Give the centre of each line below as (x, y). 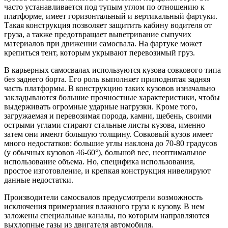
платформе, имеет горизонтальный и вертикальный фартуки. (111, 16)
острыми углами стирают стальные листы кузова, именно (105, 125)
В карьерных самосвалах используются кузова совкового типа (112, 70)
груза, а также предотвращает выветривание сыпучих (98, 35)
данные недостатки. (39, 180)
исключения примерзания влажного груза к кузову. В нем (104, 207)
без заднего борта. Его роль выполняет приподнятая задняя (107, 79)
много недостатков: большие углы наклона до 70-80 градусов (111, 144)
